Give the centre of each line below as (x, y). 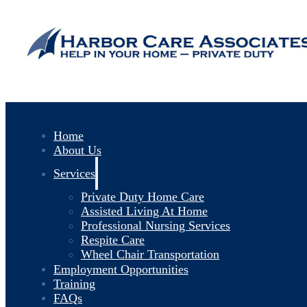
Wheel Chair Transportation (150, 254)
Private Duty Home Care (143, 197)
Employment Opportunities (121, 269)
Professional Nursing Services (156, 225)
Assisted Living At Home (144, 211)
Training (74, 283)
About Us (77, 149)
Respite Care (113, 240)
